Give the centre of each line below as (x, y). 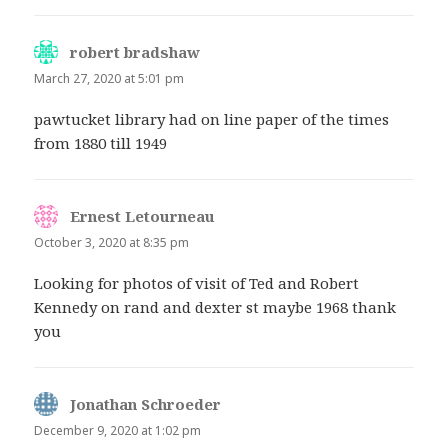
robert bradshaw (135, 51)
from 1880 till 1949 (101, 142)
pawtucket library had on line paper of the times (212, 118)
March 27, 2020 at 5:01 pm (109, 78)
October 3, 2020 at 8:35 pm (112, 242)
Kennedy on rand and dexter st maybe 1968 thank (215, 307)
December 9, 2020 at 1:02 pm (118, 431)
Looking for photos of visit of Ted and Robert (197, 283)
